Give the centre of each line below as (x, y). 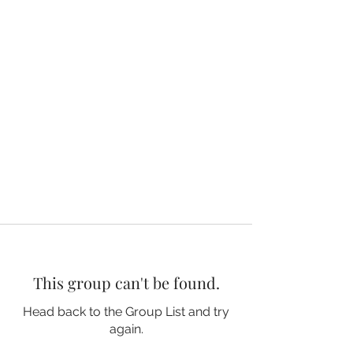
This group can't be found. (126, 282)
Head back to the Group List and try (126, 311)
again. (126, 329)
